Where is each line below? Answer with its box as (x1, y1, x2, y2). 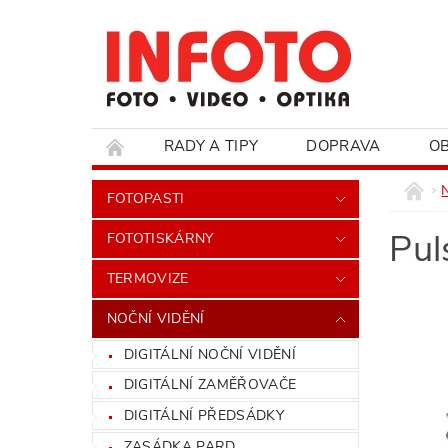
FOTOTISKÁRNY (106, 229, 214, 248)
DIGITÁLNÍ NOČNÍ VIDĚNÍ (123, 344, 296, 364)
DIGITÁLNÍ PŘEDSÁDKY (123, 405, 284, 425)
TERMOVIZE (106, 269, 189, 288)
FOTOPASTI (106, 189, 185, 208)
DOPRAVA (306, 136, 381, 156)
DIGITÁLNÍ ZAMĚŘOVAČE (123, 375, 297, 395)
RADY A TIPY (163, 136, 259, 156)
